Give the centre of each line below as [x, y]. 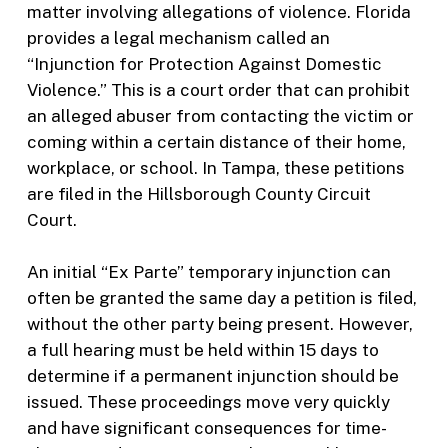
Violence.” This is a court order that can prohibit [218, 90]
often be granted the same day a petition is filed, [221, 297]
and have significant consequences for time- [206, 427]
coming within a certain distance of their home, [216, 142]
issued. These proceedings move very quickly [208, 401]
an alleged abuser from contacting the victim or [220, 116]
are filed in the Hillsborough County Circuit [198, 194]
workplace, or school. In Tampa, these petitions [215, 168]
